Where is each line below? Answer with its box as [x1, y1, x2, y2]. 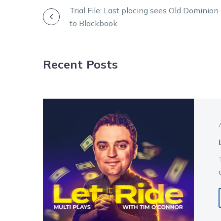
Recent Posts [43, 56, 118, 72]
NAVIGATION [42, 31, 163, 54]
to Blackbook [70, 18, 117, 28]
